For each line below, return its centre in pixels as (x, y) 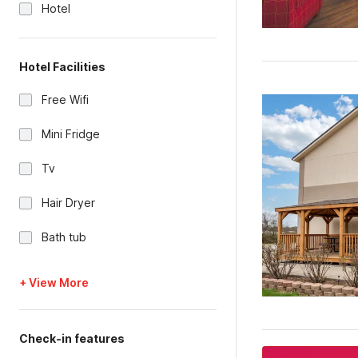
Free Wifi (65, 99)
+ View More (54, 282)
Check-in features (72, 338)
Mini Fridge (71, 134)
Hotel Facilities (62, 67)
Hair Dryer (68, 203)
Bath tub (64, 237)
